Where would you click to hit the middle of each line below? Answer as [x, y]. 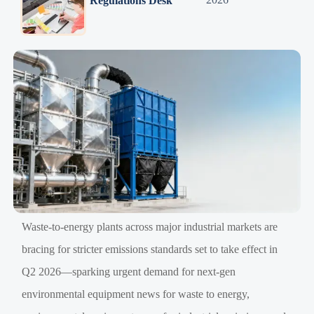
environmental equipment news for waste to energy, [136, 294]
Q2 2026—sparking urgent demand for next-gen [129, 271]
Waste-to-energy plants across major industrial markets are [150, 226]
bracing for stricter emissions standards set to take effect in [150, 249]
